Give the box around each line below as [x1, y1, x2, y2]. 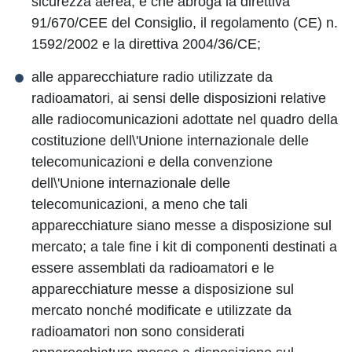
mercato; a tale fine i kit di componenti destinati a [31, 239, 337, 255]
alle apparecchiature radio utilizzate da [31, 69, 273, 85]
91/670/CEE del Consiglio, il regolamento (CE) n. [31, 15, 338, 31]
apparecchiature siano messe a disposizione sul [31, 218, 332, 233]
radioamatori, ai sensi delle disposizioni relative [31, 90, 326, 106]
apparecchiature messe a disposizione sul [31, 281, 294, 297]
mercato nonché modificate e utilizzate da [31, 302, 291, 318]
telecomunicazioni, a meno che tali [31, 196, 247, 212]
